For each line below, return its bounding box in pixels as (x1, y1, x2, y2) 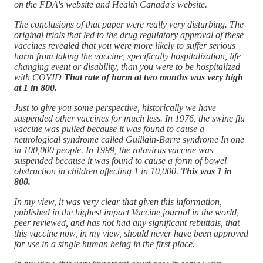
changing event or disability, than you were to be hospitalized (14, 61, 240, 72)
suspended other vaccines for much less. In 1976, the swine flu (14, 113, 245, 123)
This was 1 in (181, 166, 232, 176)
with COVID (14, 72, 64, 82)
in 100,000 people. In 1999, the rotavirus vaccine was (14, 144, 213, 155)
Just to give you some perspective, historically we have (14, 102, 216, 113)
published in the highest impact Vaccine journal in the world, (14, 207, 239, 217)
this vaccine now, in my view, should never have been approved (14, 228, 248, 238)
